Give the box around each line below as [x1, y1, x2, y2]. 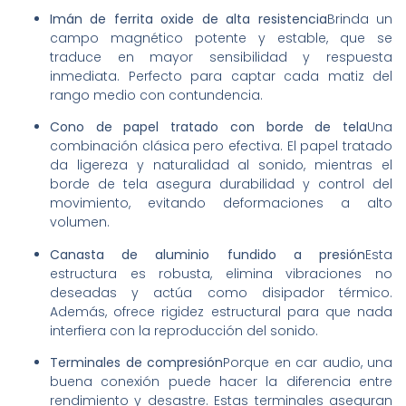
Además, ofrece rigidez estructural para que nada [50, 302, 392, 321]
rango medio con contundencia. [50, 85, 263, 104]
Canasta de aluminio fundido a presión [50, 245, 365, 264]
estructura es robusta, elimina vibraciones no [50, 264, 392, 283]
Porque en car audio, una [223, 353, 392, 372]
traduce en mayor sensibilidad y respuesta [50, 47, 392, 66]
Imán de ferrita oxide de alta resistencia [50, 9, 327, 28]
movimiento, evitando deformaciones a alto [50, 194, 392, 213]
